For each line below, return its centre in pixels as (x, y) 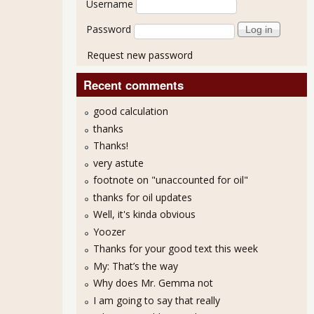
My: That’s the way (135, 266)
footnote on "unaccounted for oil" (170, 180)
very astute (118, 163)
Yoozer (109, 231)
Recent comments (133, 85)
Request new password (139, 55)
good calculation (130, 111)
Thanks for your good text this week (175, 249)
